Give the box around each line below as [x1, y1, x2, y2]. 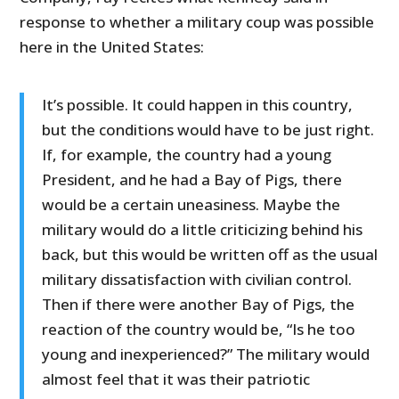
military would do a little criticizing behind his [42, 219, 363, 240]
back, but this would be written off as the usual [42, 244, 379, 265]
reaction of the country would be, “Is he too [42, 319, 356, 340]
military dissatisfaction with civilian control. [42, 269, 353, 290]
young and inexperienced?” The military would [42, 344, 370, 365]
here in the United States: [20, 37, 205, 58]
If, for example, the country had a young [42, 144, 332, 166]
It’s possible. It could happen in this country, [42, 94, 354, 116]
